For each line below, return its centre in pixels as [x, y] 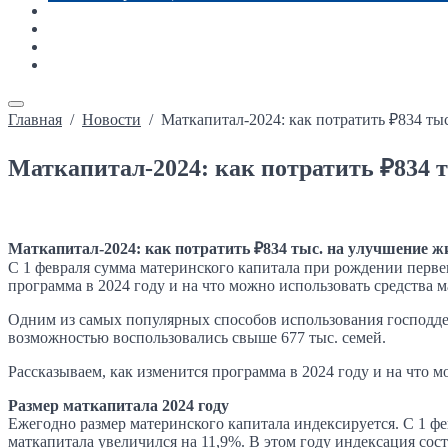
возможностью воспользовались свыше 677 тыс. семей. [197, 337]
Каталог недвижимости [128, 28]
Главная [35, 119]
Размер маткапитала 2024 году [118, 405]
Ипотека [77, 46]
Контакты [81, 64]
